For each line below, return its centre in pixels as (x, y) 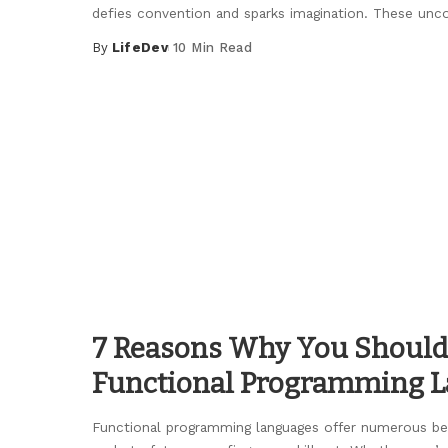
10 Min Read (212, 48)
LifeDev (140, 48)
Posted (118, 57)
